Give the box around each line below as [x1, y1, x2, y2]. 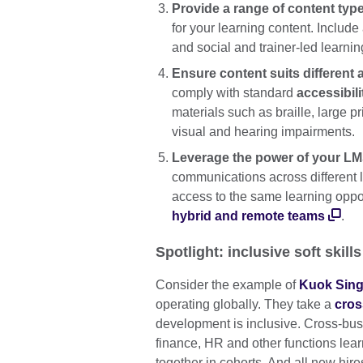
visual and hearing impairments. [172, 124, 358, 139]
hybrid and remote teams [172, 208, 325, 223]
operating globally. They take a [156, 297, 335, 312]
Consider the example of [156, 278, 299, 293]
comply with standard [172, 85, 297, 100]
